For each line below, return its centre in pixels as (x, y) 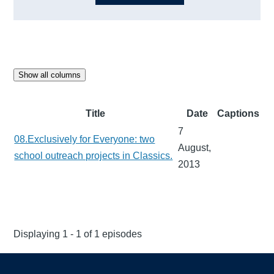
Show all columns (50, 75)
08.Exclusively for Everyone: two (85, 139)
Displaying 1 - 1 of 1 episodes (78, 234)
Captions (239, 113)
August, (195, 147)
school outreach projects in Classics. (94, 155)
